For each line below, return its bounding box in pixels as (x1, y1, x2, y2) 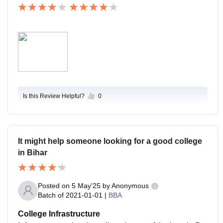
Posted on (38, 182, 72, 190)
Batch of (38, 191, 64, 200)
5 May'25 (72, 182, 101, 190)
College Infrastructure (18, 209, 100, 218)
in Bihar (18, 148, 47, 157)
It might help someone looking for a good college (18, 136, 202, 145)
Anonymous (111, 182, 149, 190)
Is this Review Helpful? (23, 92, 85, 100)
